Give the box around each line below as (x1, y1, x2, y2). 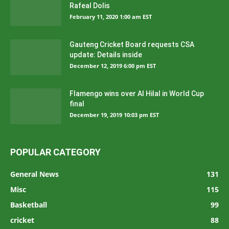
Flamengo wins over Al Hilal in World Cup (70, 89, 204, 98)
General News (10, 169, 59, 179)
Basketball (10, 200, 47, 210)
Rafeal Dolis (70, 2, 110, 10)
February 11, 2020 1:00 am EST (70, 13, 152, 21)
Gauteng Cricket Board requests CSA (70, 40, 194, 49)
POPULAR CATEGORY (10, 147, 101, 158)
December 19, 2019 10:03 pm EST (70, 111, 159, 119)
